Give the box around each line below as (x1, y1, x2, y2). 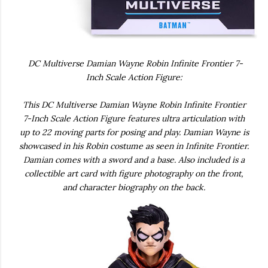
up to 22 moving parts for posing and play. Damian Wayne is (19, 127, 249, 138)
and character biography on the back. (63, 182, 205, 193)
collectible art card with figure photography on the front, (25, 168, 243, 179)
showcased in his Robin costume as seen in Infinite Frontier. (19, 141, 249, 152)
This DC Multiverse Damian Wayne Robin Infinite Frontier (22, 99, 246, 111)
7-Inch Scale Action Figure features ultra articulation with (23, 113, 245, 124)
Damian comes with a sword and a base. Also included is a (23, 154, 245, 166)
